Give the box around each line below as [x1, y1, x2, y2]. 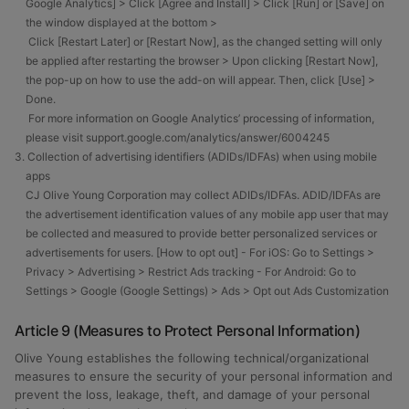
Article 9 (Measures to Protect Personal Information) [15, 321, 361, 340]
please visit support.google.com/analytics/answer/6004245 [26, 131, 330, 144]
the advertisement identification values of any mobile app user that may [26, 207, 389, 221]
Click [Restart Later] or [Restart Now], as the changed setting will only [15, 35, 383, 48]
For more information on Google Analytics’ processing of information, [15, 111, 374, 125]
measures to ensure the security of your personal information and [15, 369, 393, 383]
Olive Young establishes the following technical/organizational [15, 351, 369, 365]
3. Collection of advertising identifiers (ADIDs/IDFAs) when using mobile [15, 150, 377, 163]
